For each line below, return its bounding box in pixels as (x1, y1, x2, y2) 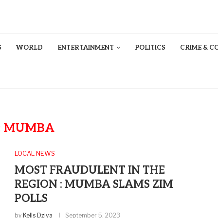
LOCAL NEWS (14, 149, 55, 157)
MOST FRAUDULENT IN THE (14, 164, 165, 177)
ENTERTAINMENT (57, 44, 114, 52)
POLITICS (135, 44, 165, 52)
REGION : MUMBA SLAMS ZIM (14, 178, 173, 191)
